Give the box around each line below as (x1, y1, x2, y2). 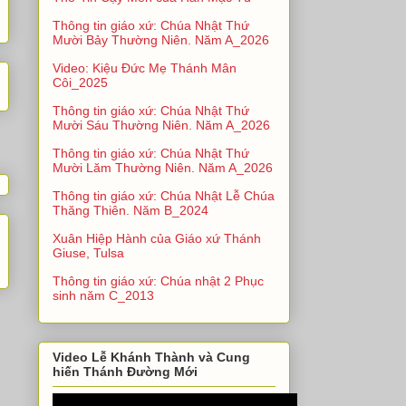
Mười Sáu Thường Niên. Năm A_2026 (53, 117, 270, 132)
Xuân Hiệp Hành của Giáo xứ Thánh (53, 230, 261, 246)
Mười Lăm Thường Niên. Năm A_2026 (53, 159, 273, 175)
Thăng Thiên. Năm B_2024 (53, 202, 208, 217)
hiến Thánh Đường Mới (53, 363, 198, 379)
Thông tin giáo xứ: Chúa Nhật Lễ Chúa (53, 188, 275, 203)
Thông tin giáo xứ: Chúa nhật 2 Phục (53, 273, 264, 288)
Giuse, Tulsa (53, 245, 124, 260)
